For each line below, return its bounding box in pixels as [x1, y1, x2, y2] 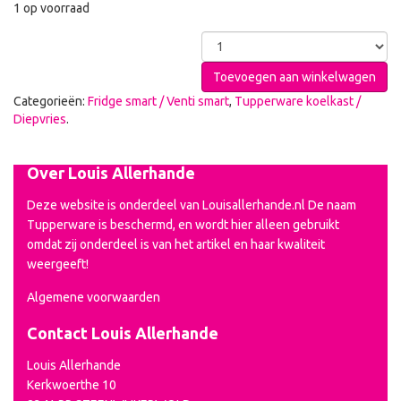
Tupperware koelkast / [235, 93, 361, 108]
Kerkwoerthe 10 [27, 377, 116, 392]
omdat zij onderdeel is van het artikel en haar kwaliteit [27, 236, 325, 252]
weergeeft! [27, 256, 89, 271]
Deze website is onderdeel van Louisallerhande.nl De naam [27, 197, 356, 212]
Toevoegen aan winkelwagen [213, 69, 376, 84]
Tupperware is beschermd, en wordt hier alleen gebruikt [27, 217, 339, 232]
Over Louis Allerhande [27, 163, 195, 182]
